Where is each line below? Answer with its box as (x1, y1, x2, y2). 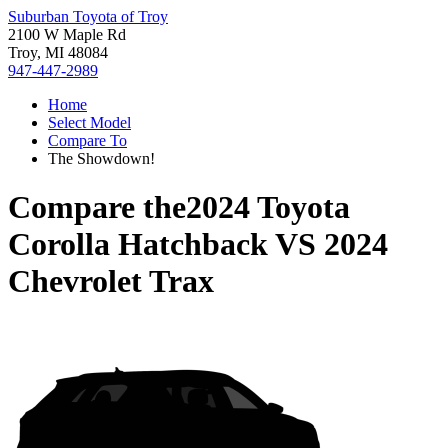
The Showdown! (48, 150, 155, 167)
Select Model (48, 114, 131, 131)
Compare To (48, 132, 127, 149)
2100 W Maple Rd (8, 26, 126, 43)
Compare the (8, 189, 186, 226)
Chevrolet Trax (8, 263, 214, 300)
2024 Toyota (186, 189, 350, 226)
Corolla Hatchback (8, 226, 268, 263)
